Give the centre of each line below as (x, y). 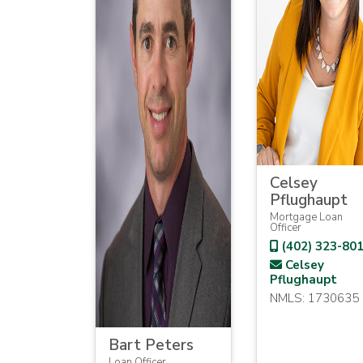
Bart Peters (151, 345)
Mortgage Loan (306, 217)
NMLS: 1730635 (314, 298)
